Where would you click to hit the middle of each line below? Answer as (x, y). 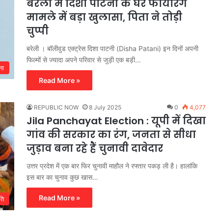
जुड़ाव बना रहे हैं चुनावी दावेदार (95, 148)
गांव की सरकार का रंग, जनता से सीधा (111, 134)
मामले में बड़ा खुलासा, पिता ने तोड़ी (104, 17)
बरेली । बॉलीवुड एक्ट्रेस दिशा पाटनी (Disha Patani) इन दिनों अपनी (112, 48)
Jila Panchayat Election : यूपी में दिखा (116, 121)
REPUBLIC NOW (56, 107)
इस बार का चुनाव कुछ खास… (62, 177)
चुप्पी (38, 31)
